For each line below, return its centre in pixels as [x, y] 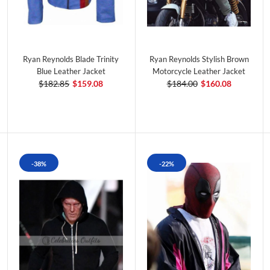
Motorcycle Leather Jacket [199, 71]
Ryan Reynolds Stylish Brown [199, 59]
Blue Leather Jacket [71, 71]
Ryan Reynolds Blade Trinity [71, 59]
